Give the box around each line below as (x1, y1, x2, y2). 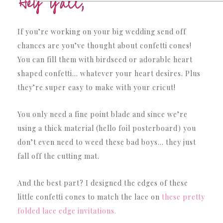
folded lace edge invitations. (17, 206, 116, 216)
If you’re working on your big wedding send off (17, 27, 186, 36)
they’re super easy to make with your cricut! (17, 83, 176, 92)
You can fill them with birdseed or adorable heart (17, 55, 193, 64)
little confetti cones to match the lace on (17, 192, 160, 202)
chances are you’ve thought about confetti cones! (17, 41, 192, 50)
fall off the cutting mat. (17, 151, 100, 161)
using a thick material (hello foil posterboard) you (17, 123, 196, 133)
